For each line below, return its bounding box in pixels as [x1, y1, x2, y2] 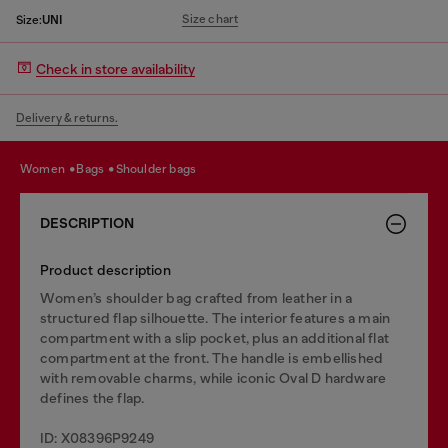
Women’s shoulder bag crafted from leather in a [40, 290, 353, 306]
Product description [40, 262, 171, 278]
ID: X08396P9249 [40, 430, 154, 446]
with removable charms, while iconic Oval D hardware [40, 370, 387, 386]
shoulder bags [122, 161, 197, 176]
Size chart [182, 12, 239, 26]
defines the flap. [40, 390, 145, 406]
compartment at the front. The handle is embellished [40, 350, 384, 366]
